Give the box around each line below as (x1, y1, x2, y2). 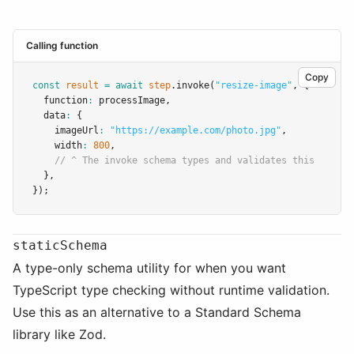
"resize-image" (215, 80, 292, 91)
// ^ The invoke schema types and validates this (55, 155, 314, 166)
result (66, 80, 99, 91)
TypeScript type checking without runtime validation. (13, 282, 330, 298)
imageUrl (32, 125, 99, 136)
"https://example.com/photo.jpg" (110, 125, 281, 136)
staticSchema (13, 238, 107, 253)
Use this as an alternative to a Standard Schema (13, 304, 301, 320)
